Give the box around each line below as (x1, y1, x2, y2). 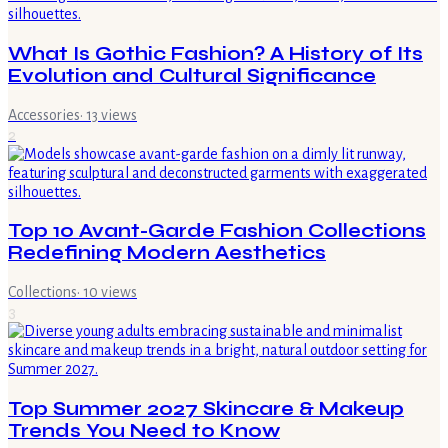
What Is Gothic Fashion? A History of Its (8, 42, 423, 65)
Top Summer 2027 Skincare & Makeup (8, 397, 404, 420)
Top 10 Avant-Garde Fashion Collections (8, 220, 426, 243)
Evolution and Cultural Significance (8, 64, 376, 87)
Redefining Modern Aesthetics (8, 242, 326, 265)
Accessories (8, 106, 80, 123)
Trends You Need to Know (8, 419, 280, 442)
